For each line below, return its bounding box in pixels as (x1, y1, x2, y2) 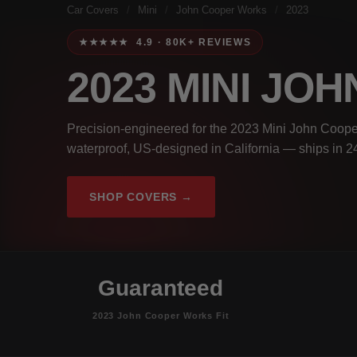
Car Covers (67, 4, 119, 16)
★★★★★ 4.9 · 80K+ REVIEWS (79, 37, 252, 47)
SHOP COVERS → (89, 190, 193, 203)
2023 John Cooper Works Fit (92, 310, 229, 320)
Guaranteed (98, 275, 224, 300)
